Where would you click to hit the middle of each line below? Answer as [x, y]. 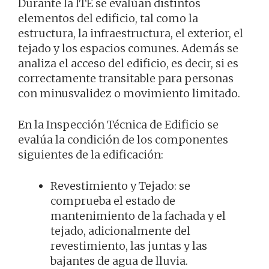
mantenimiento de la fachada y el [138, 216]
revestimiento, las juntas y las [129, 246]
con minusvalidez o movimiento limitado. [129, 94]
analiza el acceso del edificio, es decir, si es [128, 64]
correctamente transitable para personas [126, 79]
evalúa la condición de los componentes [123, 140]
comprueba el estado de [113, 201]
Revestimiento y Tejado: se [120, 186]
